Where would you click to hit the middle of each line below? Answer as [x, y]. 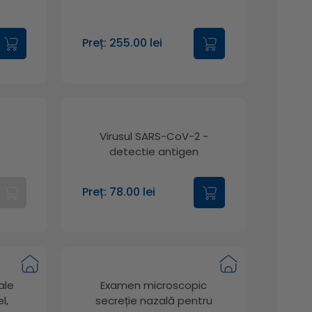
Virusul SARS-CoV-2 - [154, 136]
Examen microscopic [154, 285]
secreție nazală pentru [154, 300]
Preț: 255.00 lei [123, 43]
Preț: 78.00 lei [119, 192]
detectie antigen [154, 151]
